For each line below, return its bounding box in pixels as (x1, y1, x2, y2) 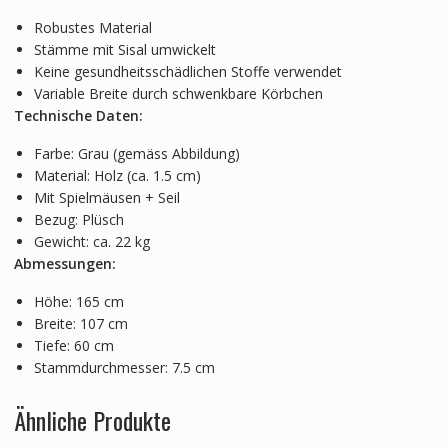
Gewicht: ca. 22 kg (33, 231, 150, 251)
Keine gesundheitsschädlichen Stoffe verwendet (33, 61, 342, 81)
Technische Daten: (13, 105, 143, 125)
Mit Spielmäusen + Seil (33, 187, 180, 207)
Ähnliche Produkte (13, 401, 171, 438)
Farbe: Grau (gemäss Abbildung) (33, 143, 240, 163)
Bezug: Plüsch (33, 209, 124, 229)
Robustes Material (33, 17, 152, 37)
